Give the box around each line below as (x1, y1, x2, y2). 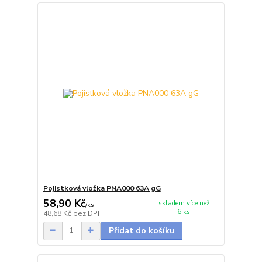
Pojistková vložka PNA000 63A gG (43, 184, 161, 194)
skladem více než (158, 198, 209, 208)
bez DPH (73, 208, 103, 218)
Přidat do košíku (108, 225, 174, 236)
